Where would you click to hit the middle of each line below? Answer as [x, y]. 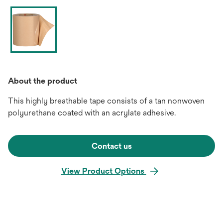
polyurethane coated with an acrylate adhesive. [92, 113]
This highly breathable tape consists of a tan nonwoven [106, 101]
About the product [43, 81]
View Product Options [104, 171]
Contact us [111, 146]
